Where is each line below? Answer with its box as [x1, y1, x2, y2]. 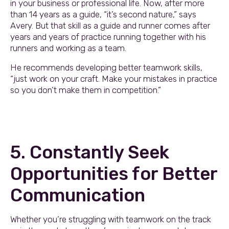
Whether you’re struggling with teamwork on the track [10, 214, 211, 224]
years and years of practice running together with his [10, 31, 206, 42]
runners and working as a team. [10, 42, 126, 53]
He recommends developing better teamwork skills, [10, 62, 202, 73]
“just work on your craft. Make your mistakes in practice [10, 73, 217, 84]
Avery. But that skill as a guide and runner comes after [10, 20, 210, 31]
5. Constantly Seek [10, 141, 169, 163]
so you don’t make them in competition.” [10, 84, 161, 95]
